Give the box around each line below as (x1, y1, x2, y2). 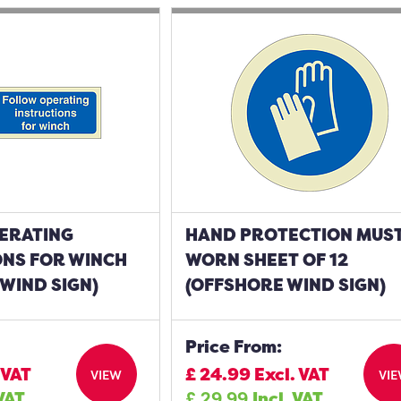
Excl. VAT (254, 363, 330, 386)
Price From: (185, 335, 283, 358)
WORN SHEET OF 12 (185, 248, 349, 271)
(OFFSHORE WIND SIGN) (185, 273, 387, 296)
